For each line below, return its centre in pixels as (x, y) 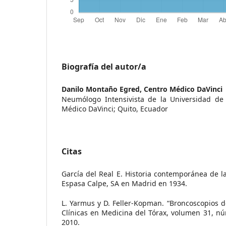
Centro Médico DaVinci (183, 89)
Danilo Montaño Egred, (103, 89)
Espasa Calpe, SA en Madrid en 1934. (124, 183)
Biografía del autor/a (104, 66)
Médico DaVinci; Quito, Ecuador (115, 108)
